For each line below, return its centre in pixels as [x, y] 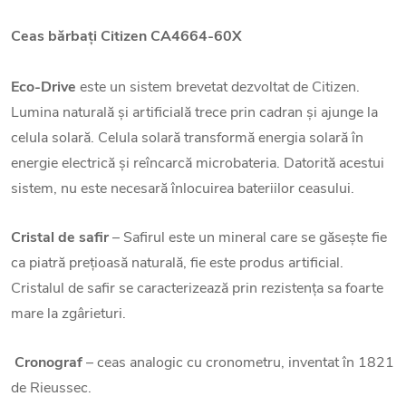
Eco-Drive [43, 87]
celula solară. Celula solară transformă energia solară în [187, 138]
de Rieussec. [51, 388]
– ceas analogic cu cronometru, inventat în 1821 [238, 363]
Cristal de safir [60, 238]
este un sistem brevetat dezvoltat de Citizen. [218, 87]
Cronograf [48, 363]
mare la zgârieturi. [68, 314]
